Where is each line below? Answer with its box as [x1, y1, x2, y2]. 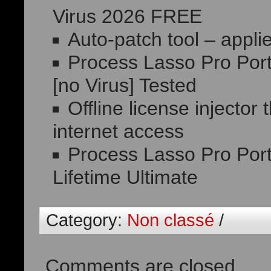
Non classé [127, 211, 214, 230]
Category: [46, 211, 127, 230]
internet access [52, 120, 184, 142]
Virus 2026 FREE [52, 5, 202, 27]
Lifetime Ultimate [52, 166, 198, 188]
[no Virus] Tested [52, 74, 197, 96]
